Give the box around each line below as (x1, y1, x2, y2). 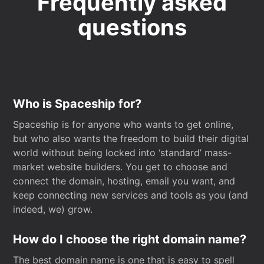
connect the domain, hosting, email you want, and (13, 175, 236, 187)
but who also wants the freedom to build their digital (13, 133, 249, 144)
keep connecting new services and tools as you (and (13, 189, 249, 201)
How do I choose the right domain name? (13, 232, 247, 246)
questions (77, 14, 187, 41)
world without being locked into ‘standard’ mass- (13, 147, 232, 159)
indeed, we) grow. (13, 203, 93, 215)
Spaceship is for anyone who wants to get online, (13, 118, 234, 130)
